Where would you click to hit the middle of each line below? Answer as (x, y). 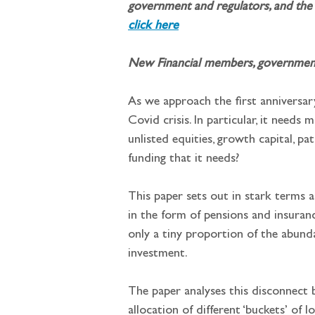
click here (153, 27)
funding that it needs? (184, 160)
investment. (158, 255)
